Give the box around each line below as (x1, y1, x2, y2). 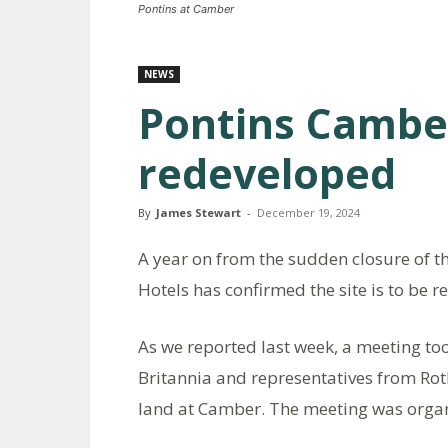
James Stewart (156, 204, 241, 220)
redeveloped (138, 144, 396, 201)
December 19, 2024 (257, 204, 360, 220)
